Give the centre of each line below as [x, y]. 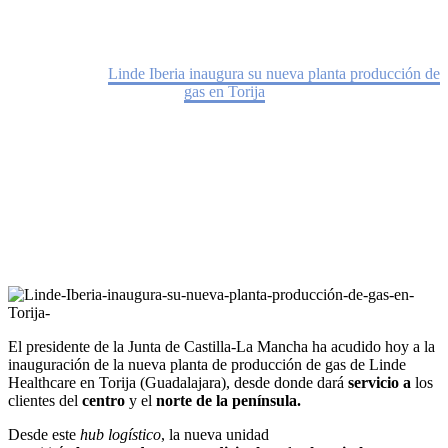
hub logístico [120, 434]
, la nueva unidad [215, 434]
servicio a [379, 382]
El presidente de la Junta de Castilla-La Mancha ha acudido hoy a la [221, 346]
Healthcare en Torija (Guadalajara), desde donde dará [176, 382]
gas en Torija [224, 91]
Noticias [77, 73]
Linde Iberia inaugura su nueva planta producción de [273, 73]
